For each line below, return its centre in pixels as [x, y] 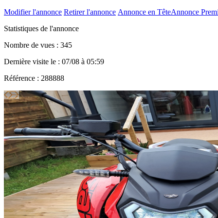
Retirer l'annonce [90, 12]
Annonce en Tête [144, 12]
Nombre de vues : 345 [38, 45]
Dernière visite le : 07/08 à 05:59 [54, 61]
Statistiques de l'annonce [41, 28]
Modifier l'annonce [33, 12]
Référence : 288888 [34, 78]
